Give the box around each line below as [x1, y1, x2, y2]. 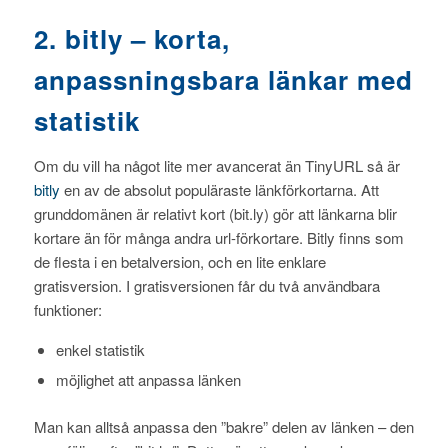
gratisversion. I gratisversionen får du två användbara [33, 274, 380, 296]
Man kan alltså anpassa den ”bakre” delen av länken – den [33, 415, 414, 437]
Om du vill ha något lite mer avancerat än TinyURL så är [33, 154, 400, 176]
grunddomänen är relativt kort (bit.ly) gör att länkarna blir [33, 202, 397, 224]
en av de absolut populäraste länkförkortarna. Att [59, 178, 379, 200]
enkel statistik [55, 338, 145, 360]
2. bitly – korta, [33, 20, 230, 57]
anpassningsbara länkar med [33, 61, 413, 98]
